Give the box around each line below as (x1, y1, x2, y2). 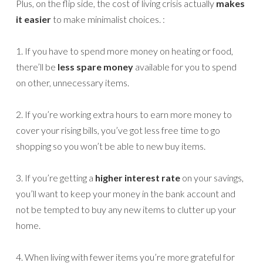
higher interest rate (95, 172, 180, 184)
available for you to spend (133, 61, 237, 73)
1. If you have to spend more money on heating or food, (16, 45, 233, 57)
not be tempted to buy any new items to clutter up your (16, 204, 236, 215)
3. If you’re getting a (16, 172, 95, 184)
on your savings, (180, 172, 244, 184)
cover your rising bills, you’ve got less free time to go (16, 124, 220, 136)
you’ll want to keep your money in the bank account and (16, 188, 235, 200)
